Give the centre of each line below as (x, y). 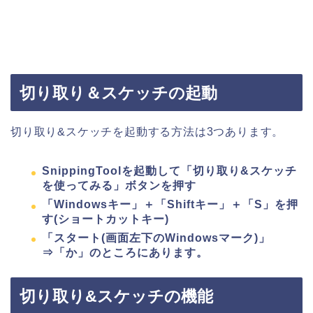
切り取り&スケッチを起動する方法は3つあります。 (147, 132)
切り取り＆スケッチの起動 (118, 93)
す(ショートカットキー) (105, 219)
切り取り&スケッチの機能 (116, 296)
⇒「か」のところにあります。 (125, 252)
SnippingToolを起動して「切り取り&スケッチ (169, 171)
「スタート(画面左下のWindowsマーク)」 (156, 238)
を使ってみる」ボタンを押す (119, 186)
